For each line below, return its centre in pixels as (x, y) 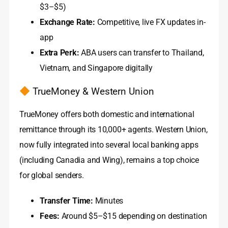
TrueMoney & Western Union (92, 91)
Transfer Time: (66, 201)
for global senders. (52, 175)
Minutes (108, 201)
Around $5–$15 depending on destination (133, 216)
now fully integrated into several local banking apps (109, 145)
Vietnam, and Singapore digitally (96, 68)
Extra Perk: (60, 53)
